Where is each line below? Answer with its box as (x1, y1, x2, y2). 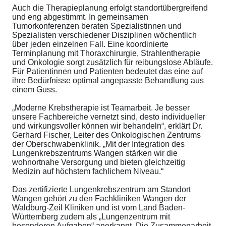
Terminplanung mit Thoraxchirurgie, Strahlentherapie (12, 49, 200, 58)
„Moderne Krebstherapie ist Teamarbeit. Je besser (12, 103, 190, 112)
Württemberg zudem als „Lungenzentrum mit (12, 212, 170, 221)
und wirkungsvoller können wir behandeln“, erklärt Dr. (12, 122, 202, 131)
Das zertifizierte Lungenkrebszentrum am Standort (12, 185, 191, 194)
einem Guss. (12, 85, 57, 94)
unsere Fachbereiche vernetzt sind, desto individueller (12, 112, 205, 122)
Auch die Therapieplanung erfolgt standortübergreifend (12, 4, 208, 13)
